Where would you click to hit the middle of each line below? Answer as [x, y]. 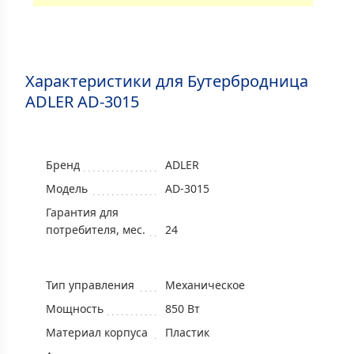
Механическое [205, 284]
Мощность [75, 308]
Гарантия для [82, 212]
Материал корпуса [97, 332]
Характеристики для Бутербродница [167, 81]
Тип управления [90, 284]
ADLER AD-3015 [82, 101]
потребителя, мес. [96, 229]
